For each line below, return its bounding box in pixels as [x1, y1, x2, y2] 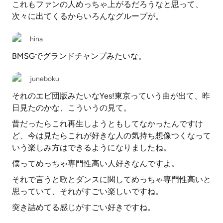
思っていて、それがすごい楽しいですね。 [12, 187, 163, 196]
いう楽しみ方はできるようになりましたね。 [12, 143, 171, 152]
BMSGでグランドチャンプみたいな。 [12, 51, 146, 61]
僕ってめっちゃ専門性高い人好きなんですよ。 [12, 159, 179, 168]
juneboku [30, 75, 59, 83]
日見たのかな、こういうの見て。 [12, 103, 131, 112]
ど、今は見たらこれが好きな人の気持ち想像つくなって [12, 131, 211, 140]
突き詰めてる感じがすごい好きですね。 [12, 203, 155, 212]
